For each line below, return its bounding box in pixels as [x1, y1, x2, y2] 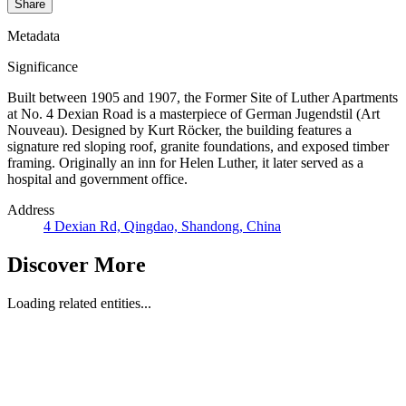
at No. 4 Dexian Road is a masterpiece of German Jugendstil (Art [7, 106, 380, 122]
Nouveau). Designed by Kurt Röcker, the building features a [7, 122, 352, 139]
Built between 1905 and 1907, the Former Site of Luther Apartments [7, 90, 398, 106]
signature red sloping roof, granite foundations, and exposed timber [7, 139, 389, 155]
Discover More [7, 253, 146, 277]
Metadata [7, 28, 60, 44]
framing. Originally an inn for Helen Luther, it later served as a [7, 155, 363, 171]
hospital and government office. [7, 171, 188, 188]
